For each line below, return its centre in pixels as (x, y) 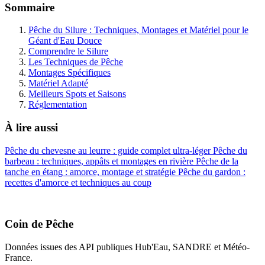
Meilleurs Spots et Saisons (77, 94)
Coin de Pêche (39, 224)
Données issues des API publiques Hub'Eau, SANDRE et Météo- (127, 247)
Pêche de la (217, 161)
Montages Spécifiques (70, 73)
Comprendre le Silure (68, 51)
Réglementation (58, 105)
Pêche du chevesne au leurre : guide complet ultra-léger (109, 150)
